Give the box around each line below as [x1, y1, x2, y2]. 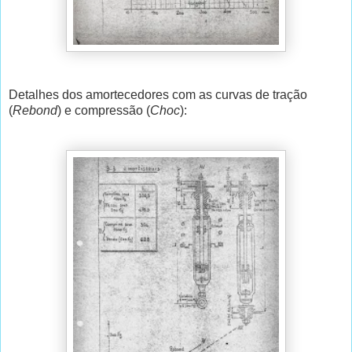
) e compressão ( [57, 104, 150, 118]
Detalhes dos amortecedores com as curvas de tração [9, 88, 307, 102]
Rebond [13, 104, 57, 118]
